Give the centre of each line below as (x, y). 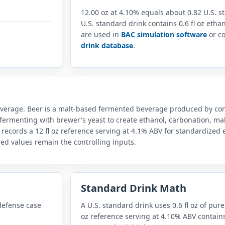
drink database (107, 46)
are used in (101, 35)
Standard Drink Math (134, 188)
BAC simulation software (164, 35)
